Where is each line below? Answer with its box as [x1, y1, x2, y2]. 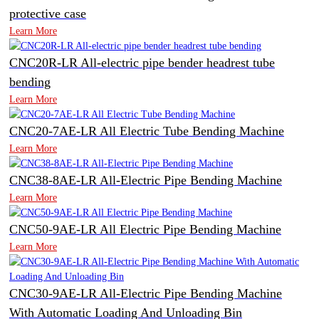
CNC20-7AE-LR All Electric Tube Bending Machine [9, 124, 284, 139]
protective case [9, 6, 86, 21]
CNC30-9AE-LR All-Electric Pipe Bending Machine [9, 286, 282, 301]
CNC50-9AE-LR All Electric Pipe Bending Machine [9, 222, 281, 237]
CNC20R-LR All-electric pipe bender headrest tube [9, 56, 275, 70]
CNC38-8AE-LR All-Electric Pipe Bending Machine [9, 173, 282, 188]
